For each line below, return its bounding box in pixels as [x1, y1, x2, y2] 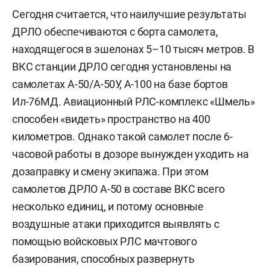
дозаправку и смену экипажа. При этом [12, 165, 209, 178]
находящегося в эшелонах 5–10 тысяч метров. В [12, 43, 255, 55]
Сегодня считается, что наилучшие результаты [12, 8, 246, 20]
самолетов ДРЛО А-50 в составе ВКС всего [12, 183, 225, 195]
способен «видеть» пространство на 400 [12, 113, 210, 125]
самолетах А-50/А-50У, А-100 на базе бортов [12, 78, 228, 90]
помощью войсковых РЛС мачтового [12, 235, 197, 248]
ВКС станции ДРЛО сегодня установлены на [12, 60, 232, 73]
